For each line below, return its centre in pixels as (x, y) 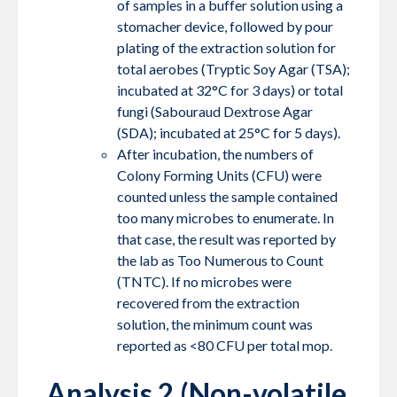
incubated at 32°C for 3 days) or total (230, 90)
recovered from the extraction (208, 303)
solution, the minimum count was (215, 324)
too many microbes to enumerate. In (226, 218)
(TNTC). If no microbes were (204, 282)
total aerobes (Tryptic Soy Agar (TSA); (234, 69)
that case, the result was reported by (226, 239)
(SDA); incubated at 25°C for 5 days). (229, 133)
